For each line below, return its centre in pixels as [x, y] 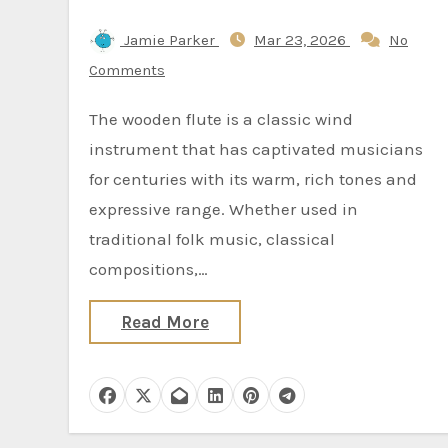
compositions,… [148, 269]
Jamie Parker [169, 40]
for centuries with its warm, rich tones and [253, 179]
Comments [127, 70]
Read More [165, 322]
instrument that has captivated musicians [256, 149]
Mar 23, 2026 [302, 40]
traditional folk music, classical [212, 239]
